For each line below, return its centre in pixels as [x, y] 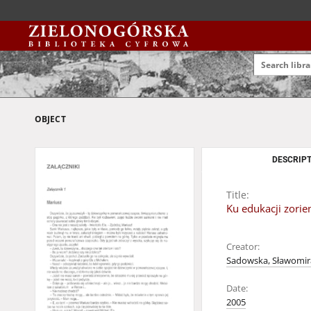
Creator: [243, 247]
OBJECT [50, 119]
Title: [238, 195]
